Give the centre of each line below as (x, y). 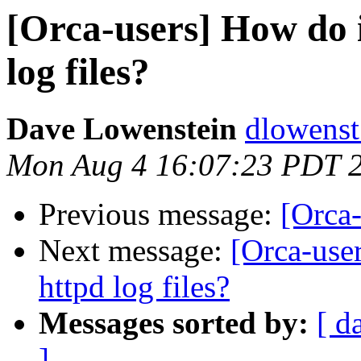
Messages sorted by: (174, 323)
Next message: (135, 251)
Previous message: (160, 214)
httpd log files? (134, 287)
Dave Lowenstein (122, 129)
